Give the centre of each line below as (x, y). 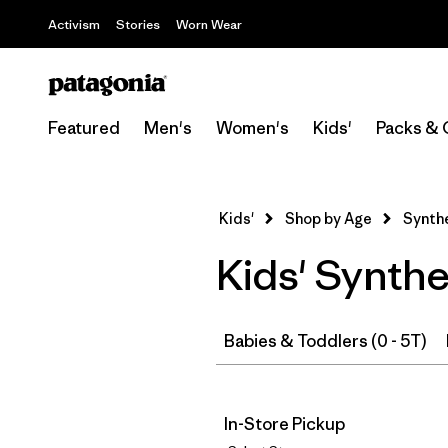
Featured (84, 128)
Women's (252, 128)
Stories (138, 24)
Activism (74, 24)
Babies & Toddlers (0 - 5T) (325, 341)
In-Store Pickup (284, 424)
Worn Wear (209, 24)
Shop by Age (328, 218)
